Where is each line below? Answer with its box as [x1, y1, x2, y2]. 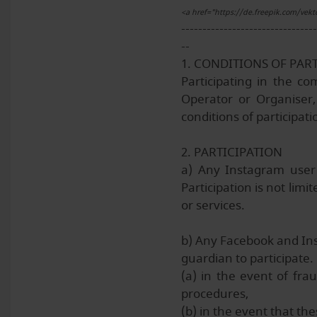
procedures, [181, 284, 248, 303]
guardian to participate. [181, 249, 313, 267]
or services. [181, 196, 245, 214]
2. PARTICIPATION [181, 143, 282, 161]
